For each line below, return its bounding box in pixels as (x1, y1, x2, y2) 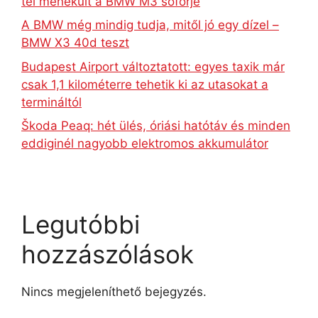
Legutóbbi (21, 209, 140, 240)
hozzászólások (21, 239, 194, 270)
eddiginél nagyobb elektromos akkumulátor (21, 136, 268, 151)
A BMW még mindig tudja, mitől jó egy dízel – (21, 18, 279, 33)
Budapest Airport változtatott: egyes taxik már (21, 59, 285, 74)
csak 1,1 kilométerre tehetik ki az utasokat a (21, 77, 268, 92)
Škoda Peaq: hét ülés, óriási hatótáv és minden (21, 119, 290, 133)
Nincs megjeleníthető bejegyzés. (21, 285, 207, 300)
